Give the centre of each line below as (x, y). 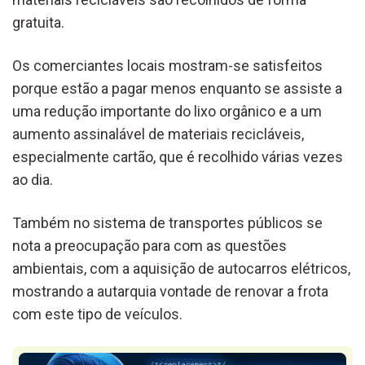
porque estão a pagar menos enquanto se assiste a (177, 88)
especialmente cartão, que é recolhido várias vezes (178, 156)
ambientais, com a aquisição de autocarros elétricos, (181, 268)
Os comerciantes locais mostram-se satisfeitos (167, 65)
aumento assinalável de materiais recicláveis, (158, 134)
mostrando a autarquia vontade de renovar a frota (170, 291)
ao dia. (33, 179)
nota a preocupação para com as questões (150, 245)
